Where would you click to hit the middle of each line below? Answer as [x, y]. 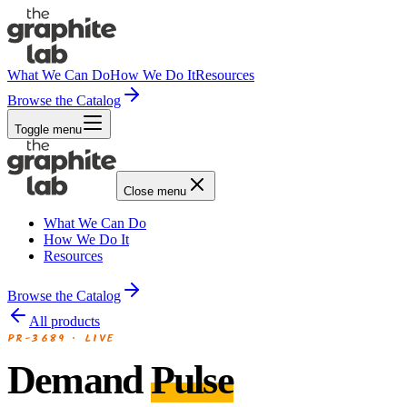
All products [65, 321]
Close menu [155, 191]
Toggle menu [48, 129]
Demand [79, 380]
